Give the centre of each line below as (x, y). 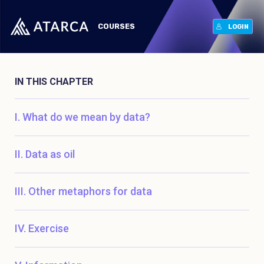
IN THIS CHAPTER (54, 82)
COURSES (117, 26)
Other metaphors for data (90, 191)
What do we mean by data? (86, 117)
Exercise (49, 228)
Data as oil (50, 154)
